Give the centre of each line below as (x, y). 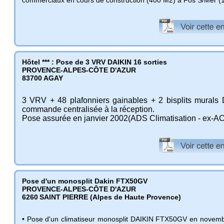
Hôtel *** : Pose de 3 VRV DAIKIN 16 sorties (94, 62)
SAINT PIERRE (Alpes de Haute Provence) (110, 197)
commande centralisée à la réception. (88, 109)
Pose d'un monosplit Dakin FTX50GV (85, 181)
